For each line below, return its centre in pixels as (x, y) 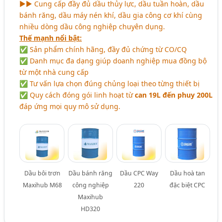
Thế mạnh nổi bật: (51, 38)
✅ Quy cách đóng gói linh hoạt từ (77, 95)
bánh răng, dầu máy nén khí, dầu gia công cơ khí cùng (111, 15)
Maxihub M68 (42, 185)
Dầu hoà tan (187, 173)
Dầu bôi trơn (42, 173)
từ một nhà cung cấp (54, 72)
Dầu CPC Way (139, 173)
